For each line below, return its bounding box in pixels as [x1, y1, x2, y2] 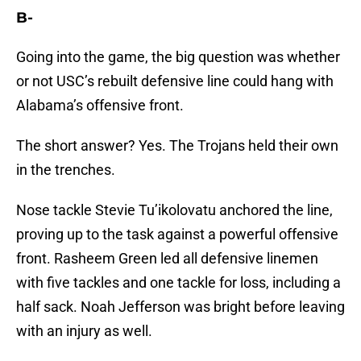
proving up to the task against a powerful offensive [16, 226, 338, 243]
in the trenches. [16, 161, 115, 179]
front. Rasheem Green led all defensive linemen [16, 250, 318, 268]
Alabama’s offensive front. [16, 97, 184, 114]
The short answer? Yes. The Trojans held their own [16, 137, 338, 155]
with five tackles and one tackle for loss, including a [16, 274, 341, 292]
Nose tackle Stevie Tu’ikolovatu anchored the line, [16, 201, 333, 219]
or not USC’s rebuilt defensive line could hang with [16, 73, 334, 90]
